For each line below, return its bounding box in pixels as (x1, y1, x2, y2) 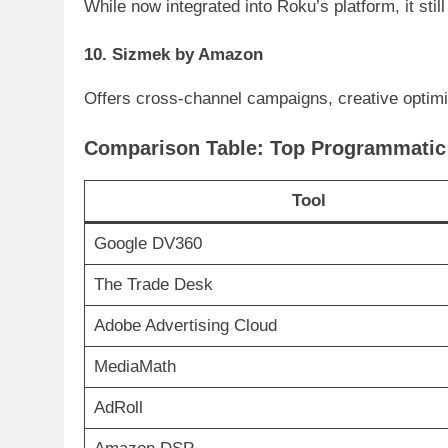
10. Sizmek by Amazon (84, 44, 263, 64)
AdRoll (93, 397, 143, 417)
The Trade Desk (93, 274, 213, 294)
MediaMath (93, 356, 176, 376)
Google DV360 (93, 233, 202, 253)
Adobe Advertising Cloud (93, 315, 277, 335)
